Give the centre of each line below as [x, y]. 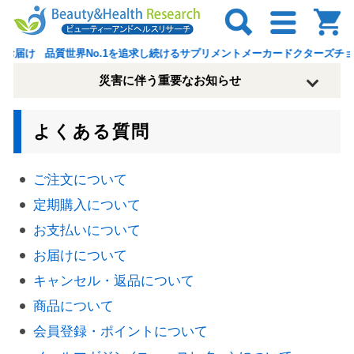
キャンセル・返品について [114, 281]
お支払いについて [87, 230]
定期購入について [87, 205]
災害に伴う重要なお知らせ [170, 80]
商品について [73, 306]
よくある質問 [92, 132]
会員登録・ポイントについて [121, 331]
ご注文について [80, 180]
